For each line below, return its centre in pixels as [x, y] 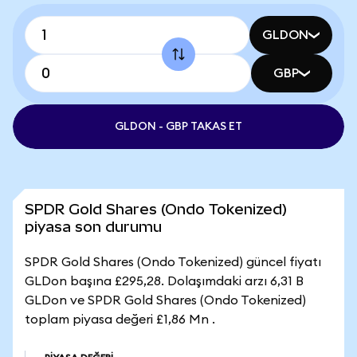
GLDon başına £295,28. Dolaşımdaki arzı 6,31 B [164, 281]
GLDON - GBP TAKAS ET [178, 127]
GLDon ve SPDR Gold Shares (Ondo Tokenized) [165, 300]
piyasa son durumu [93, 227]
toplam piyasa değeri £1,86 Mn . [120, 320]
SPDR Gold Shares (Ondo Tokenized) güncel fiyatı [173, 262]
